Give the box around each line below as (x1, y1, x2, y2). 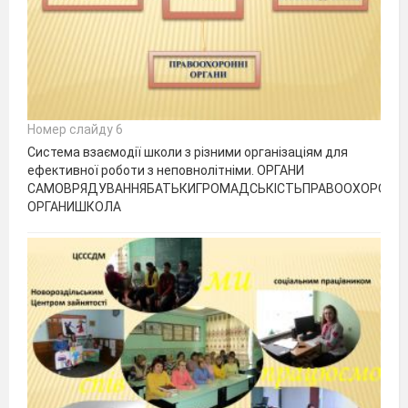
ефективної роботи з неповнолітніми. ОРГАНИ (27, 163, 304, 178)
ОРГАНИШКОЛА (27, 199, 121, 215)
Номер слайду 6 (27, 122, 123, 138)
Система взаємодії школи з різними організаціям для (27, 145, 348, 160)
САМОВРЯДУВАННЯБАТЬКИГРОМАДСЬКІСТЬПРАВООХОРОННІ (27, 181, 406, 197)
